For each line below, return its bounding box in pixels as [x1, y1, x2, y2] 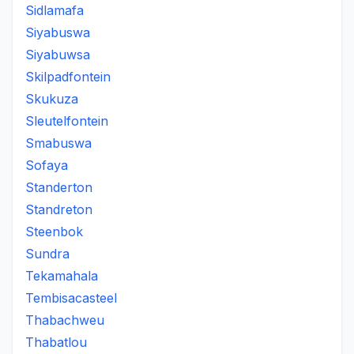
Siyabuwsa [25, 47, 90, 62]
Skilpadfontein [25, 69, 111, 85]
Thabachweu [25, 312, 104, 328]
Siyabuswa [25, 24, 90, 40]
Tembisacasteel [25, 290, 117, 306]
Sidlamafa [25, 2, 84, 18]
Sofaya [25, 157, 68, 173]
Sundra [25, 246, 70, 262]
